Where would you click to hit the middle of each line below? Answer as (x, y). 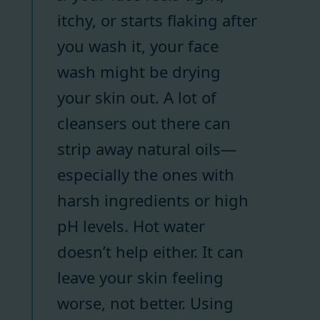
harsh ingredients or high (153, 200)
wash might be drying (139, 71)
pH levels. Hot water (131, 225)
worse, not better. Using (145, 302)
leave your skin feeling (140, 277)
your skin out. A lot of (137, 97)
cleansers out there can (144, 122)
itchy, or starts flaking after (157, 20)
